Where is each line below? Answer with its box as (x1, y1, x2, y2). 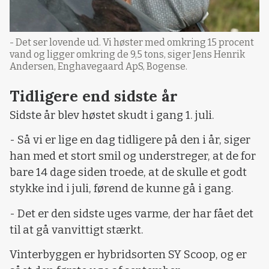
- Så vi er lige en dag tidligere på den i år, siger (10, 133, 250, 147)
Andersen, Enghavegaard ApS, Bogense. (10, 60, 187, 72)
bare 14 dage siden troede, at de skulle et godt (10, 166, 247, 180)
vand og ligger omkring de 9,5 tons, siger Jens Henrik (10, 48, 245, 60)
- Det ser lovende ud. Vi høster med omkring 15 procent (10, 36, 254, 48)
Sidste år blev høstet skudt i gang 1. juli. (10, 108, 214, 122)
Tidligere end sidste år (10, 86, 178, 106)
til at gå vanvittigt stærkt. (10, 223, 144, 237)
